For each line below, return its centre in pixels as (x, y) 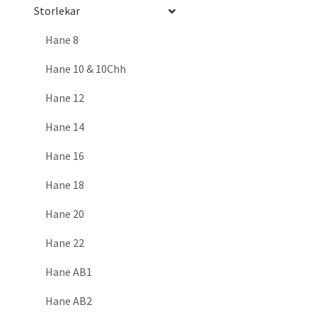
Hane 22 (65, 243)
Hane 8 (62, 40)
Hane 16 (65, 156)
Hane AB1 (69, 272)
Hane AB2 (69, 301)
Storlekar (57, 11)
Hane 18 (65, 185)
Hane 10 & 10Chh (86, 69)
